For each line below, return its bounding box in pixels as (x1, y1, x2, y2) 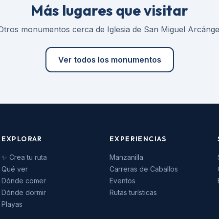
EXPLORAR (1, 134, 43, 143)
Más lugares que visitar (31, 1, 188, 20)
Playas (1, 200, 22, 208)
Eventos (109, 176, 135, 185)
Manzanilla (109, 153, 143, 161)
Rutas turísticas (109, 188, 157, 197)
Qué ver (1, 165, 28, 173)
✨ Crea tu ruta (1, 153, 47, 161)
